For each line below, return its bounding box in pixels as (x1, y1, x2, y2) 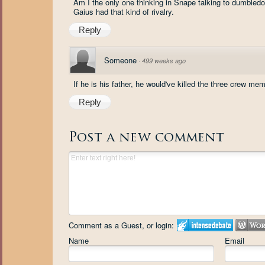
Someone (104, 54, 137, 66)
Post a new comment (69, 131, 224, 145)
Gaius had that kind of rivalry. (73, 6, 174, 17)
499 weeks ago (142, 56, 186, 65)
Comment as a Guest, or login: (69, 219, 174, 231)
